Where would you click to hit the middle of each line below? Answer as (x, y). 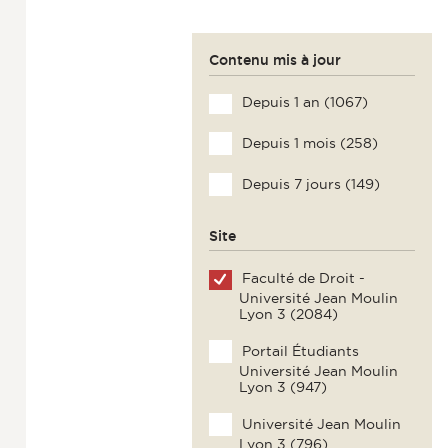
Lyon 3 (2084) (288, 314)
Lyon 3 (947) (282, 387)
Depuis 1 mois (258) (307, 143)
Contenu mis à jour (274, 60)
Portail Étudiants (298, 351)
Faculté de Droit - (301, 278)
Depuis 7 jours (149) (308, 184)
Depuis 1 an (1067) (302, 102)
